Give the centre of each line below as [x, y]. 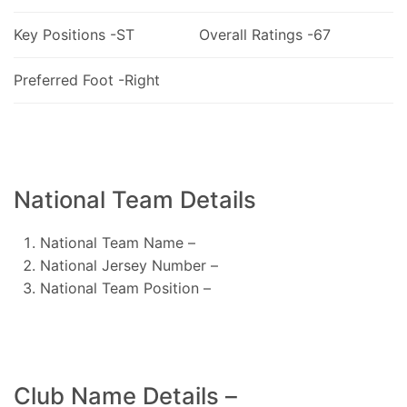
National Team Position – [125, 288]
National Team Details [135, 199]
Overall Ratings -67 [264, 34]
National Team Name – [117, 242]
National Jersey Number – [129, 265]
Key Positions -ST [74, 34]
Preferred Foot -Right [87, 79]
